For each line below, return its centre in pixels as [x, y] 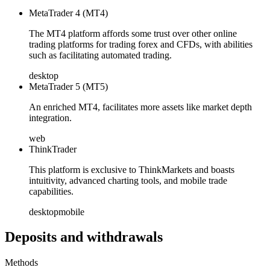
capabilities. [51, 191]
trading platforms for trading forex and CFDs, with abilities [141, 44]
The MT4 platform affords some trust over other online [133, 33]
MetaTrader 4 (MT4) [68, 13]
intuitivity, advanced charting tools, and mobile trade [128, 180]
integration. [50, 118]
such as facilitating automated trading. [100, 55]
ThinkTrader [53, 149]
